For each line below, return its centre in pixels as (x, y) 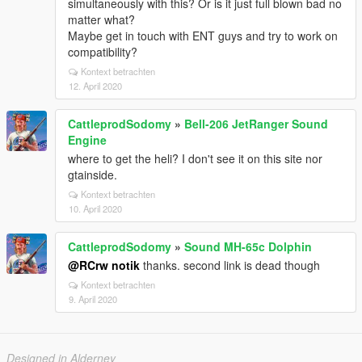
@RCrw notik (104, 265)
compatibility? (103, 52)
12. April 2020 (95, 86)
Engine (87, 140)
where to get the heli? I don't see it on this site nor (195, 158)
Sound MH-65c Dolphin (248, 246)
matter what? (101, 19)
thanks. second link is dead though (230, 265)
